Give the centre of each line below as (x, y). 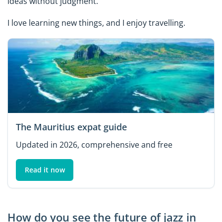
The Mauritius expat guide (71, 127)
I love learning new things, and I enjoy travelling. (96, 23)
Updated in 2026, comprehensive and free (94, 144)
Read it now (45, 169)
